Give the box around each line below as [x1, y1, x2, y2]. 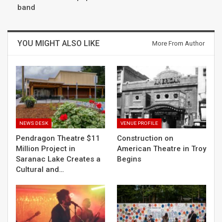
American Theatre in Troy [117, 144, 206, 154]
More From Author [152, 40, 205, 48]
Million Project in [16, 144, 75, 154]
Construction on [117, 134, 173, 143]
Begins [117, 155, 141, 164]
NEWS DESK [19, 120, 48, 126]
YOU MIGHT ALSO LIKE [17, 39, 100, 49]
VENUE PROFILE [120, 120, 158, 126]
